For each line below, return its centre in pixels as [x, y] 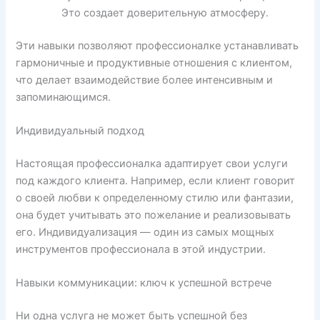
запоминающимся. [64, 97]
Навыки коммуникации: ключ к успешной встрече [144, 283]
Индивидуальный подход [80, 131]
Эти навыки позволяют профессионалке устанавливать [157, 45]
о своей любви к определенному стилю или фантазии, [155, 198]
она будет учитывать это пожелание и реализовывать [154, 215]
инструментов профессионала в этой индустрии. [141, 250]
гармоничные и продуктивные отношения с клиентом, [154, 62]
